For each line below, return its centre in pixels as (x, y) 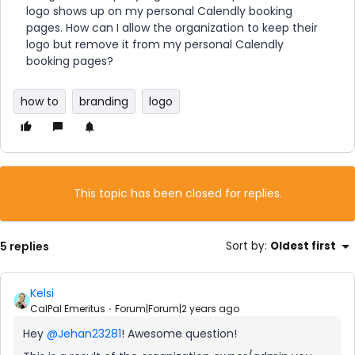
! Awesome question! (181, 334)
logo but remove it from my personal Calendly (155, 44)
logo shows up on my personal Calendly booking (159, 11)
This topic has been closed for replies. (177, 193)
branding (104, 101)
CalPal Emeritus (68, 309)
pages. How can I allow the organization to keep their (172, 28)
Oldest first (303, 246)
